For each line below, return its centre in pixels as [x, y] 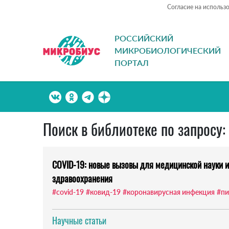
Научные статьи [79, 221]
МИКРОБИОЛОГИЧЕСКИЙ [168, 51]
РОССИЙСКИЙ [144, 38]
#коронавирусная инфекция [169, 192]
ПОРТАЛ [132, 63]
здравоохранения [82, 179]
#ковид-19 [103, 192]
